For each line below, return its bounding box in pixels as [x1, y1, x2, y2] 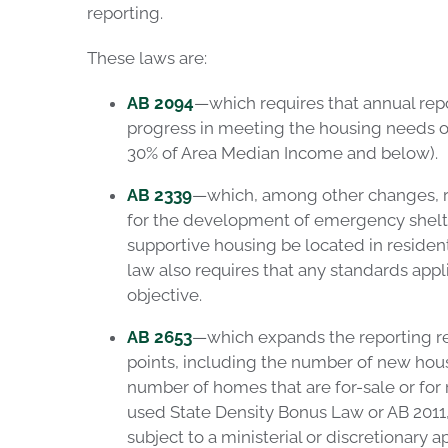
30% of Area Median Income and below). [126, 143, 438, 163]
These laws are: [86, 48, 207, 68]
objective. [126, 285, 202, 305]
